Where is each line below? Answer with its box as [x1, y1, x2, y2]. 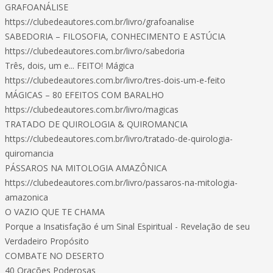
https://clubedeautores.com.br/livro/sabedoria [5, 45, 185, 57]
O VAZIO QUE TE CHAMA [5, 206, 105, 218]
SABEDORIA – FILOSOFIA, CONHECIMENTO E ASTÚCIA [5, 30, 225, 42]
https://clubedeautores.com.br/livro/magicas [5, 104, 179, 115]
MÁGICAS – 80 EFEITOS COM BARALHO [5, 89, 164, 101]
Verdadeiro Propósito [5, 235, 89, 247]
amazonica [5, 191, 48, 203]
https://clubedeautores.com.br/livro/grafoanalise [5, 16, 194, 27]
